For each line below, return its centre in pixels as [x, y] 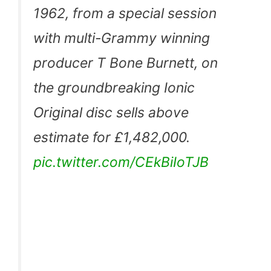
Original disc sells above [111, 112]
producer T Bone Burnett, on [126, 63]
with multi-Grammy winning [122, 38]
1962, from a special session [125, 13]
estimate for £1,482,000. [112, 137]
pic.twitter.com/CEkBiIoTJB [121, 162]
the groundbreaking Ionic [114, 87]
